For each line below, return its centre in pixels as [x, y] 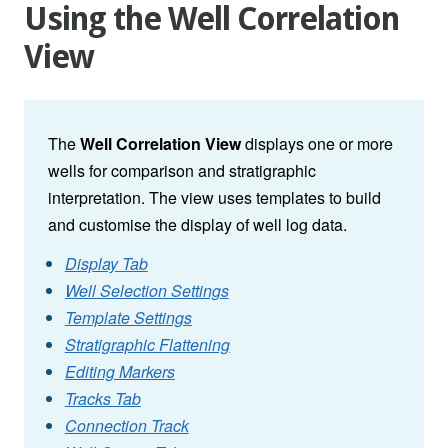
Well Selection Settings [146, 291]
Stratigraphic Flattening [147, 345]
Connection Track [126, 426]
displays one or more [317, 144]
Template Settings [128, 318]
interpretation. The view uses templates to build [214, 198]
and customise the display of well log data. [197, 225]
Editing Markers [119, 372]
